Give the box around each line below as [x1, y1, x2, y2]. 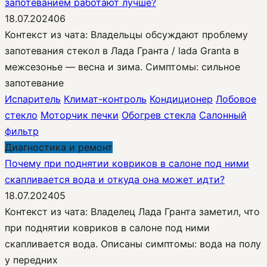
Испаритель [5, 92, 61, 105]
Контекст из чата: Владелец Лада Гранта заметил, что [5, 205, 260, 218]
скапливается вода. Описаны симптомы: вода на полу [5, 237, 261, 250]
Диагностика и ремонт [5, 141, 113, 153]
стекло [5, 108, 38, 121]
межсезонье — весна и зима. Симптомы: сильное [5, 60, 240, 73]
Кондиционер [150, 92, 213, 105]
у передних [5, 253, 58, 266]
